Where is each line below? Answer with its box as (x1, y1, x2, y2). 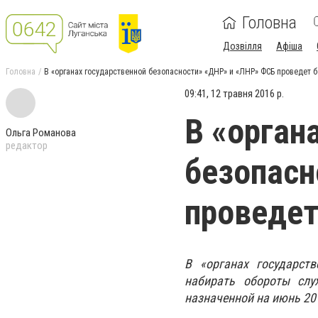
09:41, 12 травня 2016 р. (185, 87, 284, 100)
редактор (6, 139, 48, 152)
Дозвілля (223, 40, 262, 52)
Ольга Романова (6, 126, 76, 139)
